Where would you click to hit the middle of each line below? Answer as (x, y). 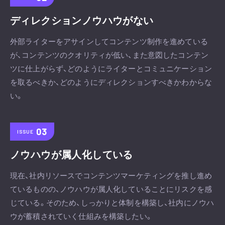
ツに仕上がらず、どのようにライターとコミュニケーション (111, 68)
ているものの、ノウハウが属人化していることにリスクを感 (111, 189)
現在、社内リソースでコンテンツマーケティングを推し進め (111, 175)
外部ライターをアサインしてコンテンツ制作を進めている (109, 41)
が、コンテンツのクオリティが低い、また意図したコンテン (109, 55)
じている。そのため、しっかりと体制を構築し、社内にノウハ (112, 202)
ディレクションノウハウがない (82, 20)
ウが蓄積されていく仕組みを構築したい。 (81, 216)
